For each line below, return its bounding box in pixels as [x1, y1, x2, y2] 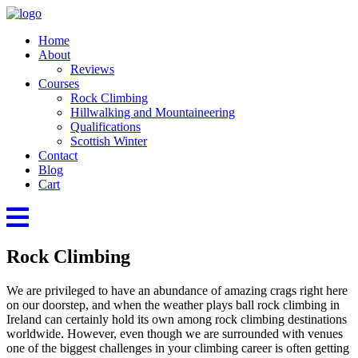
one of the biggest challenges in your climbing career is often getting [6, 340, 349, 355]
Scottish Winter [70, 134, 147, 148]
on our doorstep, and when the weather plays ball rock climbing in [6, 297, 340, 312]
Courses [38, 77, 79, 90]
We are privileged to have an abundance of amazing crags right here [6, 283, 348, 297]
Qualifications [70, 120, 141, 133]
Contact [38, 149, 78, 162]
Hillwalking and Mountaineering [70, 105, 235, 119]
